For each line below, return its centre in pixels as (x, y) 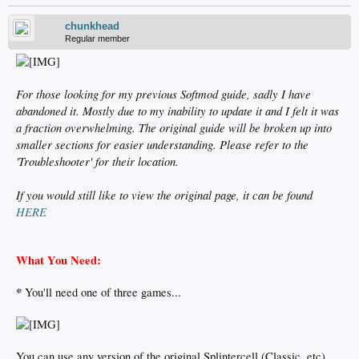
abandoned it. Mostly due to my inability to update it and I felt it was (177, 111)
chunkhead (92, 26)
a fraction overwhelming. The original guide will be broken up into (174, 127)
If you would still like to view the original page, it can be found (164, 195)
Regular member (97, 38)
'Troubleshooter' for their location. (97, 161)
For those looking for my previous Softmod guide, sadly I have (163, 94)
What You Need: (58, 260)
